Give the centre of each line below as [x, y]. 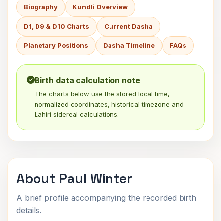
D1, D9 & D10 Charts [56, 26]
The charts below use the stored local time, [102, 94]
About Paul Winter [74, 178]
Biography [41, 7]
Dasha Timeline [129, 45]
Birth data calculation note [87, 80]
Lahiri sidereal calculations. [77, 114]
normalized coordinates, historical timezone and [109, 104]
